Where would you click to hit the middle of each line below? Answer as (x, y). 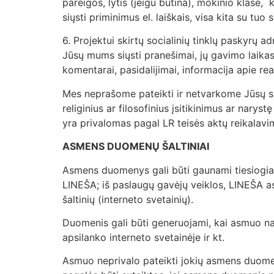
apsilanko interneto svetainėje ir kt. (145, 238)
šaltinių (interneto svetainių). (129, 199)
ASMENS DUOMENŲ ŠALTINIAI (136, 146)
